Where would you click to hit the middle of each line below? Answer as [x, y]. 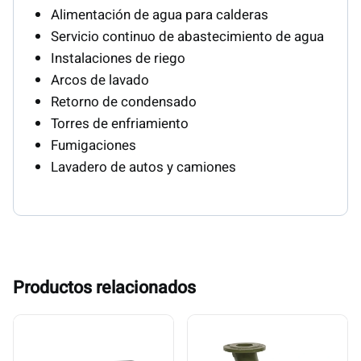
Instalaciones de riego [118, 59]
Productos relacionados [104, 288]
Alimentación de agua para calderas [160, 15]
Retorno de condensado [124, 102]
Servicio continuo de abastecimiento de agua [188, 37]
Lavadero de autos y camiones [144, 168]
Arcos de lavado [100, 81]
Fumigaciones [94, 146]
